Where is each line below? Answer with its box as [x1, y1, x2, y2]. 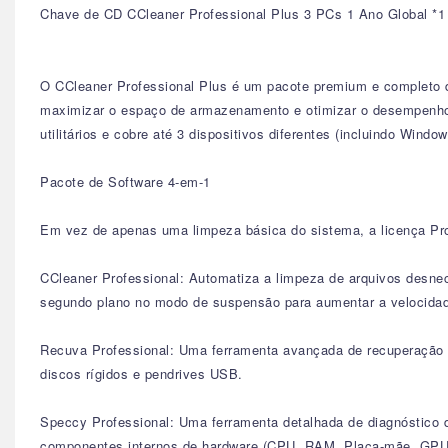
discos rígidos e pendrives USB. [40, 364, 243, 383]
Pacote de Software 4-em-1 [40, 172, 211, 191]
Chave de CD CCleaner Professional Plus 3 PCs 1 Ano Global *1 [40, 4, 445, 23]
